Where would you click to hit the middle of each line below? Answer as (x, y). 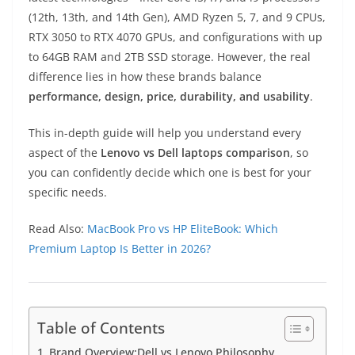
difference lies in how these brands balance (145, 77)
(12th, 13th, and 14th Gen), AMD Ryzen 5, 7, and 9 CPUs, (177, 17)
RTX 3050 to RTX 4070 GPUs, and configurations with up (176, 37)
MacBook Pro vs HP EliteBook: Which (183, 229)
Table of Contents (101, 328)
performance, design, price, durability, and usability (169, 97)
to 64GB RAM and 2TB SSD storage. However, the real (170, 57)
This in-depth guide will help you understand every (165, 133)
